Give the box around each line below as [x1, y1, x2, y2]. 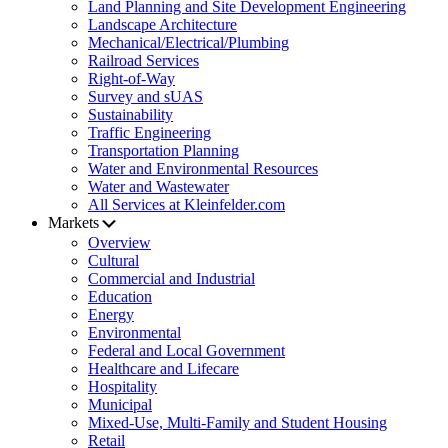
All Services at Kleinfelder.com [88, 196, 285, 214]
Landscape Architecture [88, 16, 237, 34]
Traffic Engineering [88, 124, 211, 142]
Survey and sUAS [88, 88, 203, 106]
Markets [48, 214, 99, 232]
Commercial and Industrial [88, 270, 255, 288]
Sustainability [88, 106, 173, 124]
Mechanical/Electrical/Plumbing [88, 34, 289, 52]
